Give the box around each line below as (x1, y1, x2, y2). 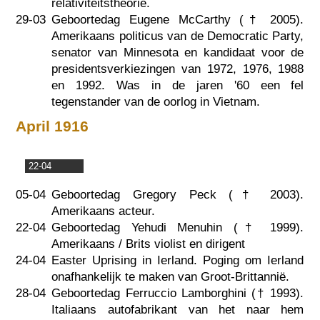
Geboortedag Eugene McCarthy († (51, 13, 271, 27)
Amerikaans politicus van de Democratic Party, (51, 29, 304, 44)
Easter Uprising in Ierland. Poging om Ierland (51, 254, 304, 268)
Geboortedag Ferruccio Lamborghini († (51, 286, 271, 301)
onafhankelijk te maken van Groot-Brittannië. (51, 270, 290, 284)
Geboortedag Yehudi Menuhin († (51, 221, 271, 235)
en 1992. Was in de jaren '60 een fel (51, 79, 304, 93)
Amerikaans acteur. (51, 204, 156, 219)
